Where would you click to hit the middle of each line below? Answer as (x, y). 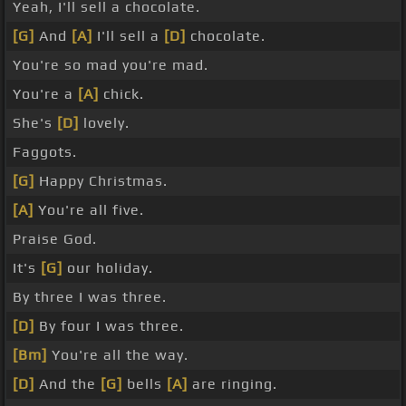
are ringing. (232, 384)
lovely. (104, 123)
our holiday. (108, 268)
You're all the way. (118, 355)
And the (68, 384)
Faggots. (45, 152)
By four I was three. (109, 326)
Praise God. (55, 239)
